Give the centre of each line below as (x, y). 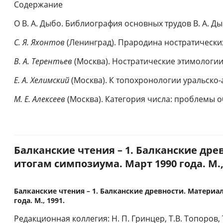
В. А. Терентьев (43, 61)
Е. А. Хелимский (42, 80)
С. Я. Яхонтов (39, 43)
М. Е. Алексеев (40, 99)
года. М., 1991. (39, 201)
